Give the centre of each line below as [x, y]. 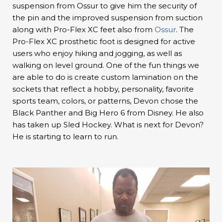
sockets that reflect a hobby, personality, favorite [103, 89]
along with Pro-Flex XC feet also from [83, 29]
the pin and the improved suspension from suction [108, 17]
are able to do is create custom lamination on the [105, 77]
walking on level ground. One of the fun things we [106, 65]
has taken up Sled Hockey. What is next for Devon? [108, 124]
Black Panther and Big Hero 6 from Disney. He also [108, 112]
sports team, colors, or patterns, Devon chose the [105, 101]
